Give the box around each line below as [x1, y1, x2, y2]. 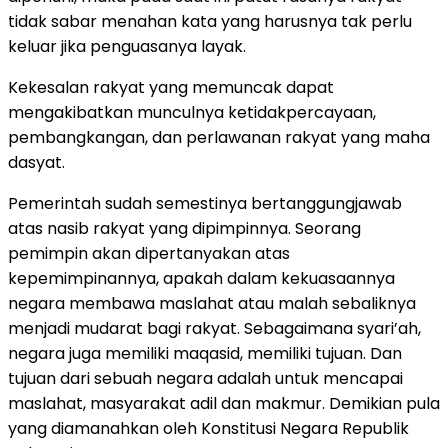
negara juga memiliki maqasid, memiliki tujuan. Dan [8, 341, 402, 365]
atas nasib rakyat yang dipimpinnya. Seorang [8, 216, 361, 240]
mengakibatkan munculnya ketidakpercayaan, [8, 100, 376, 124]
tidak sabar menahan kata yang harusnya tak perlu [8, 9, 412, 33]
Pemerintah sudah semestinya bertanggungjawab [8, 191, 402, 215]
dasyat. [8, 150, 65, 174]
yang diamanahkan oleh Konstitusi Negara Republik [8, 416, 409, 440]
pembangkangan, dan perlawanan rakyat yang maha [8, 125, 430, 149]
